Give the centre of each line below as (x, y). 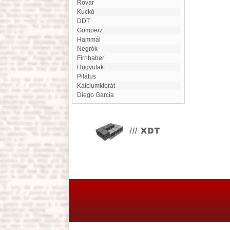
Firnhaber (92, 58)
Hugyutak (93, 67)
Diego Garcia (98, 95)
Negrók (90, 49)
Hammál (91, 40)
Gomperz (92, 30)
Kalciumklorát (98, 86)
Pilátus (89, 76)
